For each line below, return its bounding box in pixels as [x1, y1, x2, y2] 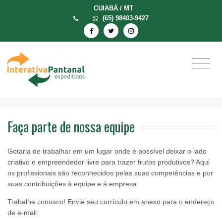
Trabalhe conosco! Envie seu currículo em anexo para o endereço [7, 197, 215, 206]
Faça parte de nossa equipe [7, 116, 135, 136]
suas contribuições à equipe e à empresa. [7, 179, 139, 188]
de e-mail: [7, 208, 39, 217]
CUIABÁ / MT [94, 4, 133, 12]
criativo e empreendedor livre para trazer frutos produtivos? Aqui [7, 158, 210, 166]
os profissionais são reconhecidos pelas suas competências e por [7, 168, 213, 177]
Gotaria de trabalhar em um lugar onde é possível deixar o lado [7, 147, 207, 155]
